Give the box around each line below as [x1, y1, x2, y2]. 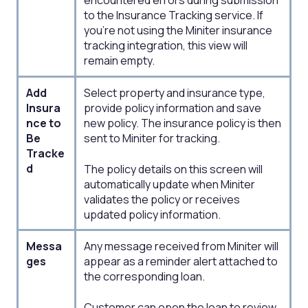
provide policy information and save [84, 100, 262, 116]
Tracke [26, 146, 65, 162]
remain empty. [84, 53, 155, 69]
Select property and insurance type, [84, 85, 266, 101]
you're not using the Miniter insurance [84, 23, 273, 38]
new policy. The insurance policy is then [84, 115, 282, 131]
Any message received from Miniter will [84, 239, 279, 254]
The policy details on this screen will [84, 161, 263, 177]
